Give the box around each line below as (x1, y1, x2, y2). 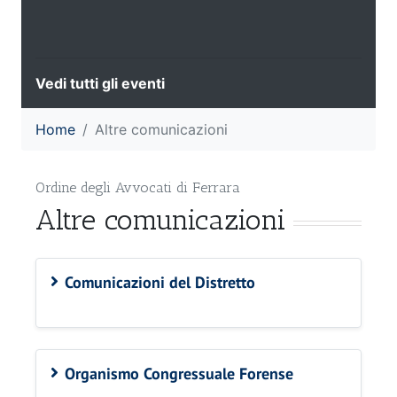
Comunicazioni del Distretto (65, 272, 255, 293)
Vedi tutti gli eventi (35, 74, 165, 93)
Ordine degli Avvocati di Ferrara (35, 179, 240, 197)
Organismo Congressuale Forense (65, 363, 293, 385)
